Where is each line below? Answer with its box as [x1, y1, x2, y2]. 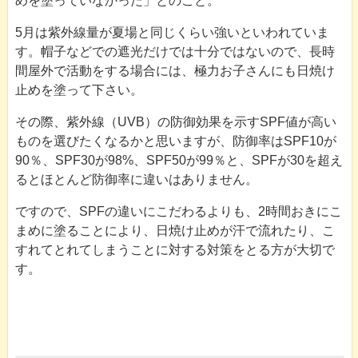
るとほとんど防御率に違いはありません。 [14, 172, 258, 186]
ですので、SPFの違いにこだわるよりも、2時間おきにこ [14, 204, 342, 218]
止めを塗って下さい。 [14, 82, 143, 97]
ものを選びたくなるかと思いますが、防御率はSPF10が [14, 133, 336, 148]
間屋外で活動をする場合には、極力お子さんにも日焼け [14, 63, 335, 78]
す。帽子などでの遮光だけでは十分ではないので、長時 [14, 44, 335, 58]
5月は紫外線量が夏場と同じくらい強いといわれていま [14, 25, 329, 39]
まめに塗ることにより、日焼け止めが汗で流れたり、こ [14, 223, 335, 237]
